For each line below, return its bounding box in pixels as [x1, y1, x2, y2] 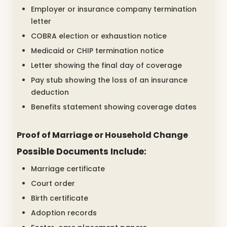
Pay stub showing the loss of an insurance [31, 75, 187, 86]
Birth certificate [31, 193, 88, 203]
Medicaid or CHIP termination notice [31, 46, 164, 56]
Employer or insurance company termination [31, 4, 197, 15]
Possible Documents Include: [17, 145, 146, 158]
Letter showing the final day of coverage [31, 60, 182, 71]
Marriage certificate [31, 163, 105, 174]
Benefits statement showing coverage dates [31, 102, 197, 112]
